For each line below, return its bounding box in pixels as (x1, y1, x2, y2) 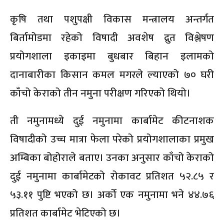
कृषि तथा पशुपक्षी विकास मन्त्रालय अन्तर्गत (10, 10, 214, 28)
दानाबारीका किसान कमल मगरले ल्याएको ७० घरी (10, 65, 214, 83)
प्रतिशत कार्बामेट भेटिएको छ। (10, 204, 120, 222)
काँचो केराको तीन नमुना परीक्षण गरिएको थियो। (10, 84, 190, 102)
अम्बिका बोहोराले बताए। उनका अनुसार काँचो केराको (10, 148, 214, 166)
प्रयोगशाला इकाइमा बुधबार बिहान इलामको (10, 47, 214, 65)
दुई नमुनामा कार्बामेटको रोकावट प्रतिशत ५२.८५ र (10, 167, 214, 185)
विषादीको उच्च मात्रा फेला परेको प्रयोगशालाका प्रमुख (10, 130, 214, 148)
